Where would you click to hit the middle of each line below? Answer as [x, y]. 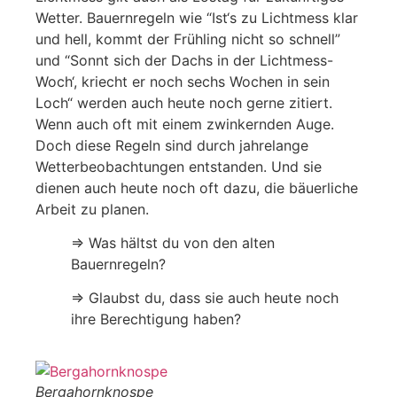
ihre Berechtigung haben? [156, 319]
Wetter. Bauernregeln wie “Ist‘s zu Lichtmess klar [197, 17]
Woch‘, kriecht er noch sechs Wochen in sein [183, 81]
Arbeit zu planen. [92, 209]
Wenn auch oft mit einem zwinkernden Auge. [185, 124]
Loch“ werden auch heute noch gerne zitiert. [184, 102]
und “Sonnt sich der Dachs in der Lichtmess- [184, 60]
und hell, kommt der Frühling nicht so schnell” [188, 39]
